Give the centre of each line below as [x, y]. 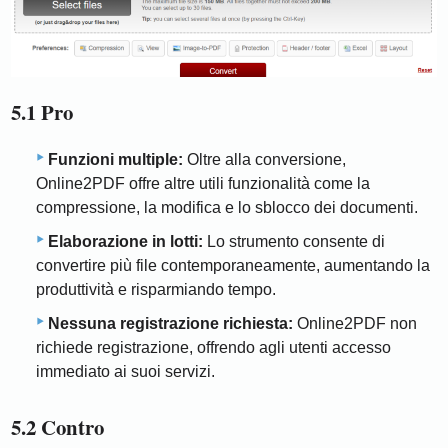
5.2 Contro [58, 427]
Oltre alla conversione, [264, 160]
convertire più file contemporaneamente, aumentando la [233, 266]
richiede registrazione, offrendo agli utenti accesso [213, 348]
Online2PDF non [355, 324]
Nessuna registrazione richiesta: [170, 324]
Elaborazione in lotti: [125, 242]
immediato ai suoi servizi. [125, 372]
